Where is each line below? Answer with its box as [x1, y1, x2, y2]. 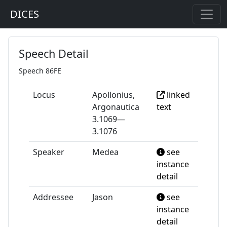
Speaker [33, 146, 64, 158]
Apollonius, [92, 89, 135, 100]
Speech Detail [19, 46, 89, 61]
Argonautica [92, 101, 139, 112]
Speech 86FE [19, 66, 61, 75]
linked [165, 89, 190, 100]
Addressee [33, 192, 73, 203]
